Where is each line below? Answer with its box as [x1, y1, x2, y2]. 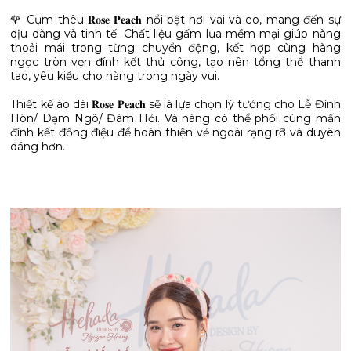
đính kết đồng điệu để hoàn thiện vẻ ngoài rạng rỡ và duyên [10, 125, 341, 139]
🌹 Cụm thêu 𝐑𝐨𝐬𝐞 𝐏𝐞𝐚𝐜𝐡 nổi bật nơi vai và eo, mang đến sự [10, 13, 341, 27]
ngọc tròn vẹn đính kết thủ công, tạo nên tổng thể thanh [10, 55, 341, 69]
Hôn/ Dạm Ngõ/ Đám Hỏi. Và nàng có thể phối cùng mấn [10, 111, 341, 125]
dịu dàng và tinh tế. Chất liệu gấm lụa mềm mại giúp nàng [10, 27, 341, 41]
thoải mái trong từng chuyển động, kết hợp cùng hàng [10, 41, 341, 55]
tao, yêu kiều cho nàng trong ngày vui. [10, 69, 220, 83]
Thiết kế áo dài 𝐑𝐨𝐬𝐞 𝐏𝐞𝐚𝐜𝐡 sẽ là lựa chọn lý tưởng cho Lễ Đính [10, 97, 341, 111]
